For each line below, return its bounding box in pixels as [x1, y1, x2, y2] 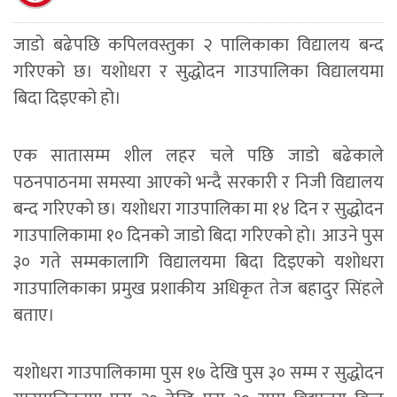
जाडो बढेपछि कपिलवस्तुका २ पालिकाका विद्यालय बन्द [13, 30, 384, 61]
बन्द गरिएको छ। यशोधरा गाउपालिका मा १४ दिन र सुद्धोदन [13, 194, 384, 225]
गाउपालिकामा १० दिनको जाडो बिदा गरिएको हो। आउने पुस [13, 221, 384, 252]
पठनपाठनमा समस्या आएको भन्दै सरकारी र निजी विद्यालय [13, 167, 384, 198]
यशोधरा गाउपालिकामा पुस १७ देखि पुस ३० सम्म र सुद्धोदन [13, 358, 384, 389]
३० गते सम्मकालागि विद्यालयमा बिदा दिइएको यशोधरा [13, 247, 384, 278]
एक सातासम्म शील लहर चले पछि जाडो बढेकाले [13, 141, 384, 172]
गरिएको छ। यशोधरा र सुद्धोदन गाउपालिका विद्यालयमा [13, 57, 384, 88]
